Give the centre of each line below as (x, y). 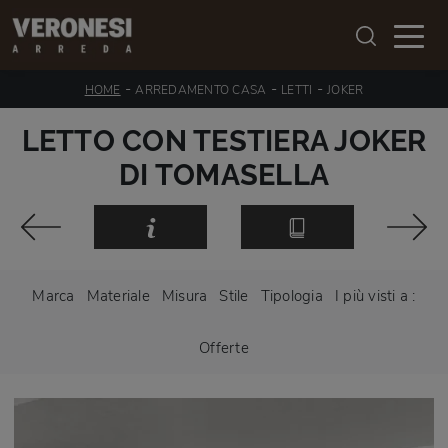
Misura (184, 295)
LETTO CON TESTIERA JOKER (224, 141)
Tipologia (291, 295)
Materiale (118, 295)
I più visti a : (375, 295)
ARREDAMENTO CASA (201, 90)
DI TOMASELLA (224, 175)
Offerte (224, 347)
